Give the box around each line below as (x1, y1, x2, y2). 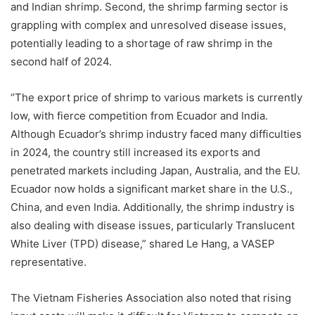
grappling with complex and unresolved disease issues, (11, 18, 286, 32)
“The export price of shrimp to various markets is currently (11, 91, 302, 105)
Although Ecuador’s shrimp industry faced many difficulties (11, 127, 302, 141)
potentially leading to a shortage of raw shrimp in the (11, 37, 273, 51)
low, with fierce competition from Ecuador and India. (11, 109, 268, 123)
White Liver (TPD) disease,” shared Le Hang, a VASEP (11, 237, 275, 251)
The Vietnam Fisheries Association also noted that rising (11, 291, 291, 305)
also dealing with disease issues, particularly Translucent (11, 219, 295, 233)
